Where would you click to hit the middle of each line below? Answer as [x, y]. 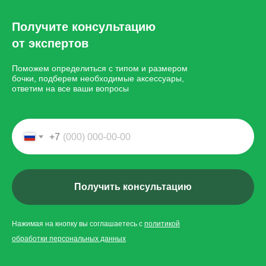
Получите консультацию [84, 27]
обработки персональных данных [69, 238]
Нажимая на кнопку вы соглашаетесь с [78, 224]
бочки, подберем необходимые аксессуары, [98, 78]
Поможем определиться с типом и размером [100, 68]
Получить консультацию [133, 186]
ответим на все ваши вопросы [70, 88]
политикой [162, 224]
